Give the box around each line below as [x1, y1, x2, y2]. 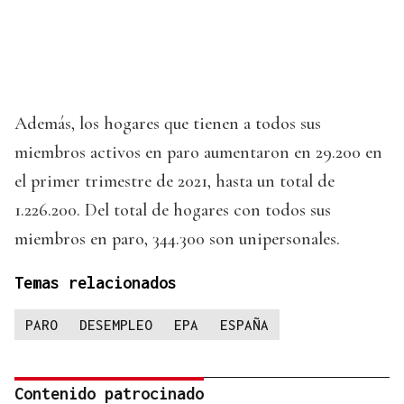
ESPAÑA [220, 317, 269, 334]
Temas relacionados [14, 273, 177, 293]
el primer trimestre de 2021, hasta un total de [14, 170, 335, 193]
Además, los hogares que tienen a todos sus [14, 113, 321, 135]
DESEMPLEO [79, 317, 152, 334]
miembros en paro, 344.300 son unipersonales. [14, 228, 340, 251]
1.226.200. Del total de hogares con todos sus [14, 199, 331, 222]
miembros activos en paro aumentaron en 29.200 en [14, 142, 382, 164]
